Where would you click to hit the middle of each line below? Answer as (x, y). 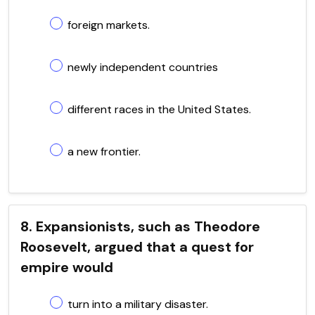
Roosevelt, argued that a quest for (137, 246)
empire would (67, 267)
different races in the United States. (159, 109)
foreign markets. (109, 25)
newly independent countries (143, 67)
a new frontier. (104, 151)
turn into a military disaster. (138, 304)
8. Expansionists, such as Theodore (140, 226)
